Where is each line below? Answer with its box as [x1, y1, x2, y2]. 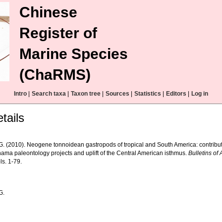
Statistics [134, 90, 161, 97]
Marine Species [19, 46, 128, 62]
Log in [191, 90, 208, 97]
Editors [166, 90, 186, 97]
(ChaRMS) [19, 66, 91, 83]
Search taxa [32, 90, 66, 97]
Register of [19, 25, 97, 41]
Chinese [19, 4, 77, 20]
